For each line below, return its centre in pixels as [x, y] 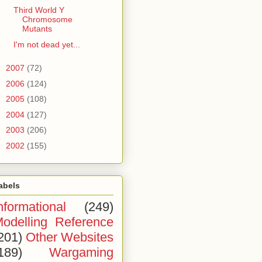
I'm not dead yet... [46, 44]
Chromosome [47, 20]
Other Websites [70, 237]
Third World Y [39, 10]
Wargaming [81, 253]
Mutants [37, 29]
